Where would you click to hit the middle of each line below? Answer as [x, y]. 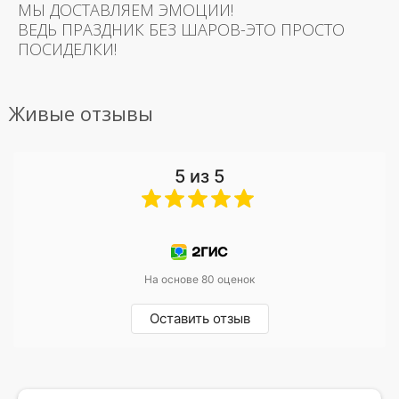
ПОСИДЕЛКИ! [67, 49]
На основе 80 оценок [199, 279]
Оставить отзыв [199, 318]
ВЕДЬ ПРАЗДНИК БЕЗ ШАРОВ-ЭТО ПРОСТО [181, 29]
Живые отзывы [81, 113]
